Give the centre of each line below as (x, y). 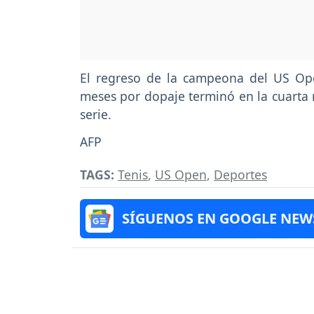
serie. (96, 115)
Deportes (240, 174)
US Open (181, 174)
